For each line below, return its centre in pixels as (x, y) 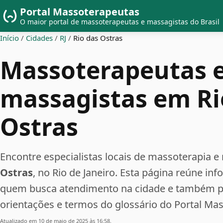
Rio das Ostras (98, 38)
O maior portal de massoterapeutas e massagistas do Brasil (120, 22)
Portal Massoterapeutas (80, 12)
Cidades (39, 38)
